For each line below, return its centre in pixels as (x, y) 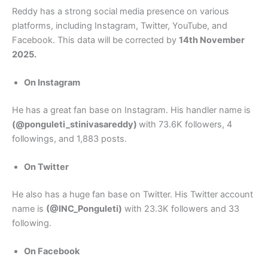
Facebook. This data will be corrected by (95, 40)
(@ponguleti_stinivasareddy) (75, 124)
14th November (212, 40)
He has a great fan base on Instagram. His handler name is (131, 110)
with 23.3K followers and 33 (181, 209)
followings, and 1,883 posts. (69, 138)
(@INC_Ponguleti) (84, 209)
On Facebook (52, 252)
